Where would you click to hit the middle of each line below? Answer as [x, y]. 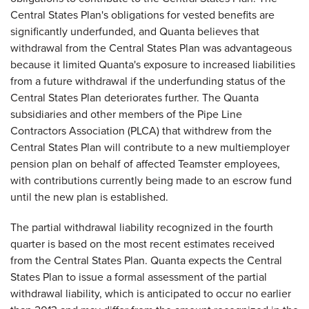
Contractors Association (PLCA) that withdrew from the [141, 130]
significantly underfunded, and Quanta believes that [135, 31]
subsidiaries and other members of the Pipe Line [126, 114]
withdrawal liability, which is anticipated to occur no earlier [151, 293]
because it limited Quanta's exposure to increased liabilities [153, 64]
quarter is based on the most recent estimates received [142, 243]
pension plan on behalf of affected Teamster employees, [145, 163]
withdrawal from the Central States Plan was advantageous [151, 48]
